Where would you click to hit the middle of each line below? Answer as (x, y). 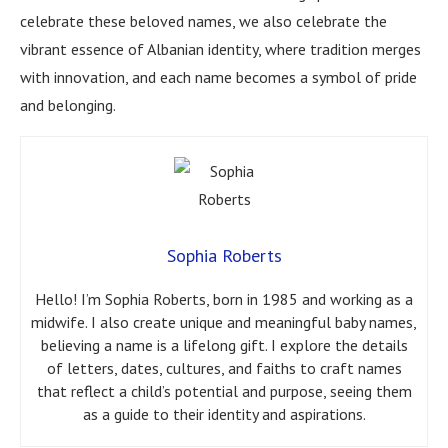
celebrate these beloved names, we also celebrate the (203, 21)
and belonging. (68, 105)
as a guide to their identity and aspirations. (224, 414)
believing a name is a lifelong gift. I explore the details (224, 345)
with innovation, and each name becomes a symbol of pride (218, 77)
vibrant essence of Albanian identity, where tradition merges (220, 49)
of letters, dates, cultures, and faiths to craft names (224, 368)
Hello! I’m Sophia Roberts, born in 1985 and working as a (224, 299)
